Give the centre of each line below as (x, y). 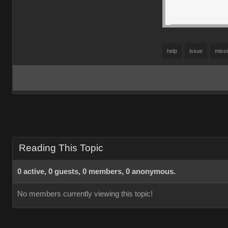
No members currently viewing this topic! (85, 194)
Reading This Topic (61, 148)
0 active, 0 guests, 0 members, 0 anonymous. (96, 172)
